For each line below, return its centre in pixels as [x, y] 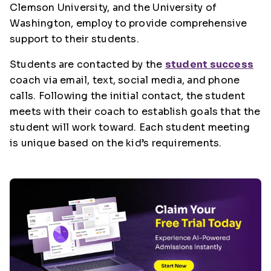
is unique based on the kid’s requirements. [116, 143]
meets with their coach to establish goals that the [135, 112]
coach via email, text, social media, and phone [125, 80]
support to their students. [74, 39]
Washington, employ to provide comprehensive [129, 23]
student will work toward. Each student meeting [130, 127]
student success [209, 64]
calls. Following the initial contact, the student [128, 96]
